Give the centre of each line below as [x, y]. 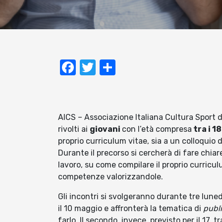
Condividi [149, 68]
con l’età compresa [157, 129]
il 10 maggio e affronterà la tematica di [131, 209]
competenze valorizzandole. [111, 177]
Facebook [111, 68]
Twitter [122, 68]
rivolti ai [74, 129]
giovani [106, 129]
